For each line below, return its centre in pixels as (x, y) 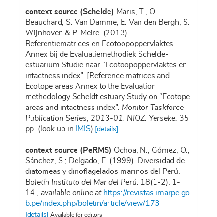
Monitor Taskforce (153, 108)
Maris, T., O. (137, 12)
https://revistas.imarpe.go (147, 193)
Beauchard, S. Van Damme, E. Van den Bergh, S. (108, 23)
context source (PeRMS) (69, 150)
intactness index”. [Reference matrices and (97, 76)
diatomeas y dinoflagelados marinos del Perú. (103, 172)
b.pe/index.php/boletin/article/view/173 (93, 204)
